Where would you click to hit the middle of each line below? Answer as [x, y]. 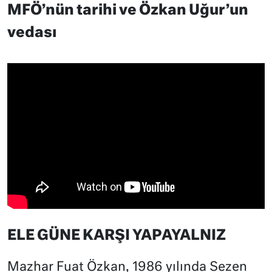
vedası [32, 33]
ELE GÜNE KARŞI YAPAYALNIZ [117, 236]
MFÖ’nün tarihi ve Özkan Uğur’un [128, 10]
